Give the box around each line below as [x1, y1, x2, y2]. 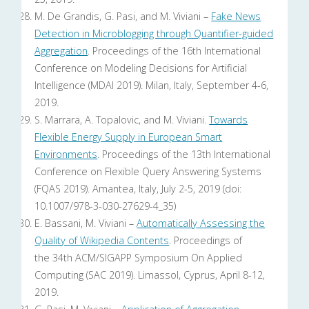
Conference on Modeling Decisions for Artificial [34, 61, 248, 75]
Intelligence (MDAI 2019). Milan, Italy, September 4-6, [34, 79, 269, 92]
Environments [34, 148, 98, 161]
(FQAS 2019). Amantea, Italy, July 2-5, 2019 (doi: [34, 182, 242, 196]
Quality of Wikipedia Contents [34, 234, 170, 248]
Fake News [211, 10, 261, 23]
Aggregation [34, 44, 88, 58]
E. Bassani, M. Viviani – [34, 217, 137, 230]
